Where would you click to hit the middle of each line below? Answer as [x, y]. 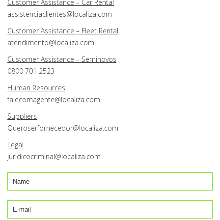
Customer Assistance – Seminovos [62, 59]
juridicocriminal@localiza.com [54, 157]
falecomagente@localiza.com [54, 100]
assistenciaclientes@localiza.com [60, 14]
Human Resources [36, 88]
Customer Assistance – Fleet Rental [63, 31]
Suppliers [22, 116]
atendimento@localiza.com [51, 43]
